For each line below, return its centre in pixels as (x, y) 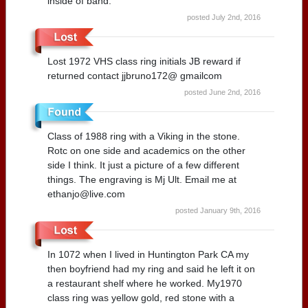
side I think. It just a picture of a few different (143, 165)
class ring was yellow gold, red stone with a (141, 297)
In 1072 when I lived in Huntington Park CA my (148, 254)
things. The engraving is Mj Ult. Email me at (142, 179)
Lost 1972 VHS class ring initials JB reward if (144, 61)
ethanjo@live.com (86, 194)
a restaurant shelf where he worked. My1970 (145, 283)
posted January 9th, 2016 (218, 210)
